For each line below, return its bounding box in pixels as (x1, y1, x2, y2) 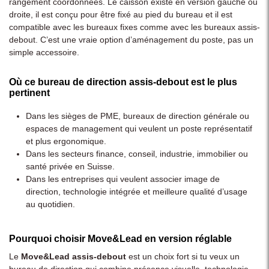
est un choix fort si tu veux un (126, 251, 240, 261)
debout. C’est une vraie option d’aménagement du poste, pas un (9, 35, 253, 45)
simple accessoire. (9, 47, 79, 58)
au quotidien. (26, 199, 75, 209)
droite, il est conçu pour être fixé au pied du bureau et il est (9, 10, 232, 20)
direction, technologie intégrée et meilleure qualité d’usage (26, 186, 247, 196)
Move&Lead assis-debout (21, 251, 126, 261)
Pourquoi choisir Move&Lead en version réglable (9, 233, 232, 244)
